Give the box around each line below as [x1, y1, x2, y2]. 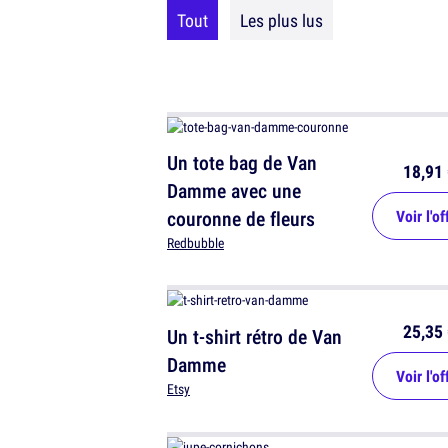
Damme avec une [167, 177, 301, 204]
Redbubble [167, 234, 224, 252]
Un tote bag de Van [167, 149, 317, 176]
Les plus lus [240, 8, 323, 32]
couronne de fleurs [167, 205, 315, 232]
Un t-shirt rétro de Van [167, 323, 342, 351]
